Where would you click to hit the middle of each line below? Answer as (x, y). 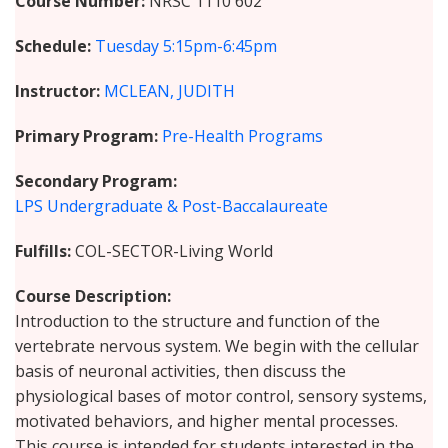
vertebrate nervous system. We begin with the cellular (217, 346)
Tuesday (127, 46)
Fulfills (41, 251)
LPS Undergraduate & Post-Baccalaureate (171, 206)
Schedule (51, 46)
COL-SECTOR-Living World (174, 251)
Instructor (55, 91)
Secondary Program (94, 181)
